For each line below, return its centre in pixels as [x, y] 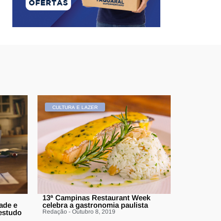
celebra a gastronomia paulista [95, 205]
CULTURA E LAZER [75, 108]
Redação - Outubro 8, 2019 [79, 212]
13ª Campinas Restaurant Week [96, 198]
